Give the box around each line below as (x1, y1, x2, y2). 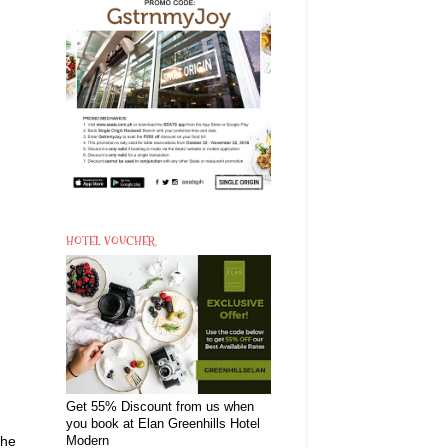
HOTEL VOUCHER (66, 231, 156, 249)
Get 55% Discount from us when (66, 400, 254, 415)
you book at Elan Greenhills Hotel (66, 417, 260, 432)
